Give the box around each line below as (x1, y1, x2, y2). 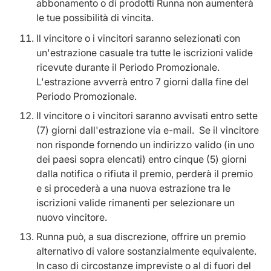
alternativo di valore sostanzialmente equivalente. (36, 245, 259, 257)
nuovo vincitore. (36, 211, 107, 223)
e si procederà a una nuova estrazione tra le (36, 182, 230, 194)
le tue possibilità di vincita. (36, 11, 158, 24)
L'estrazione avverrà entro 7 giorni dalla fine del (36, 76, 249, 88)
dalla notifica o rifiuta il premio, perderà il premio (36, 168, 253, 180)
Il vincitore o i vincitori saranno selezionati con (36, 32, 240, 44)
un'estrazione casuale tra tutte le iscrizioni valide (36, 47, 253, 59)
